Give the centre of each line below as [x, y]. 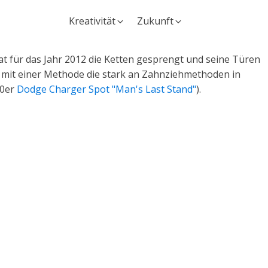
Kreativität [92, 21]
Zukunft [155, 21]
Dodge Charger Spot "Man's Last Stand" [106, 89]
